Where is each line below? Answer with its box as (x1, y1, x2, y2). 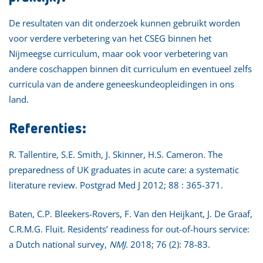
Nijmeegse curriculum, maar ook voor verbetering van (9, 47, 228, 59)
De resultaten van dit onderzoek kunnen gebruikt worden (9, 16, 240, 29)
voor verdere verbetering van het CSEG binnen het (9, 32, 211, 44)
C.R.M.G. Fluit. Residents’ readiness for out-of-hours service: (9, 222, 249, 235)
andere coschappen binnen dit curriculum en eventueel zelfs (9, 62, 252, 75)
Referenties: (9, 122, 86, 136)
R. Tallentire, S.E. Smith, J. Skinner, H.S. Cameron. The (9, 148, 222, 160)
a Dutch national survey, (9, 238, 109, 250)
